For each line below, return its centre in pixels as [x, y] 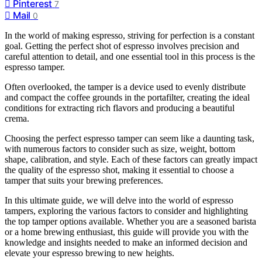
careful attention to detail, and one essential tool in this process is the [130, 56]
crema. [17, 118]
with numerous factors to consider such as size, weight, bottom [120, 149]
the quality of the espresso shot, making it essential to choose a [119, 170]
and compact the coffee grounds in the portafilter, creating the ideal [127, 97]
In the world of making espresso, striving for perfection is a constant [130, 35]
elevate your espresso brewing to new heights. [89, 253]
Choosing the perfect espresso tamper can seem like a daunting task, [130, 138]
